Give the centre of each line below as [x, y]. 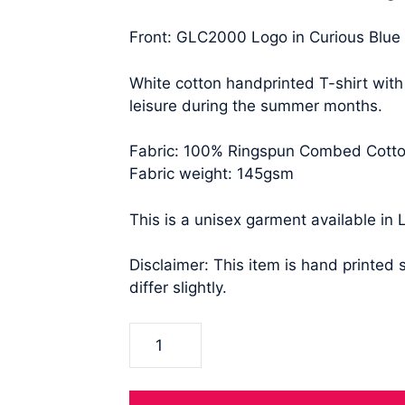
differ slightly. [179, 287]
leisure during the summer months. [256, 105]
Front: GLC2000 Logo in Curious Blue [265, 37]
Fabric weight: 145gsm [212, 174]
